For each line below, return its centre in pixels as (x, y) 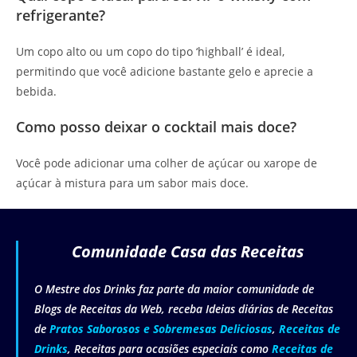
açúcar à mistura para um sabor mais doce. (132, 183)
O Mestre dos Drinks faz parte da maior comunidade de (174, 289)
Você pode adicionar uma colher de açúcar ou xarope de (167, 163)
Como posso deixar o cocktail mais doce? (156, 127)
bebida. (36, 92)
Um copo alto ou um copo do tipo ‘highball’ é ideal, (150, 52)
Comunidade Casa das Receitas (188, 252)
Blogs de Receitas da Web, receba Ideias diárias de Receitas (184, 309)
